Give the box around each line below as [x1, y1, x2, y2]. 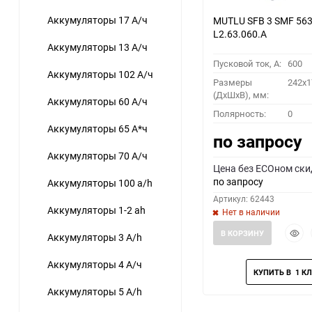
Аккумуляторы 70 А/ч [47, 149, 148, 163]
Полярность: [213, 107, 266, 120]
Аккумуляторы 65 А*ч [47, 122, 148, 136]
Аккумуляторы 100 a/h [47, 176, 153, 190]
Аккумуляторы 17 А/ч [47, 13, 148, 27]
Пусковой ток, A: [213, 57, 281, 70]
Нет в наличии [222, 206, 280, 218]
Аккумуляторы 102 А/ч [47, 68, 153, 81]
